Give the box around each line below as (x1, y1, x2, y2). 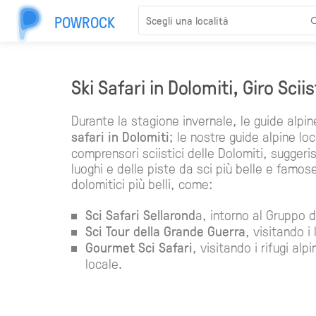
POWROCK (54, 11, 115, 32)
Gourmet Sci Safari (85, 237, 193, 256)
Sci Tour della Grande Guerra (85, 221, 245, 240)
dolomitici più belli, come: (71, 174, 213, 193)
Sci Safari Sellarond (85, 205, 195, 224)
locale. (85, 253, 123, 272)
